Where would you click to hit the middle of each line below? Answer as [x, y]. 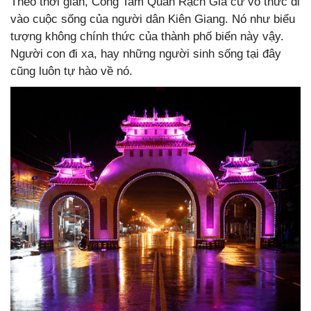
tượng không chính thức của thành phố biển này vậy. [147, 36]
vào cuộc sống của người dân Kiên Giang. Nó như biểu [153, 19]
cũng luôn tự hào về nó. [72, 71]
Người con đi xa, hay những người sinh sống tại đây [146, 53]
